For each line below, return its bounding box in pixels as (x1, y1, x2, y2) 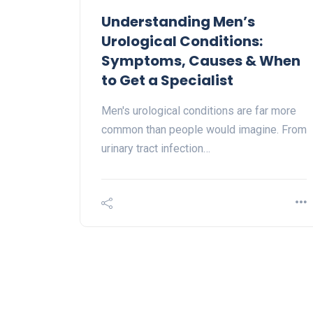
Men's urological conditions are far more (101, 104, 296, 118)
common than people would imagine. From (101, 123, 307, 137)
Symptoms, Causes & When (101, 51, 300, 71)
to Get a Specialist (101, 71, 233, 91)
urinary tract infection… (101, 142, 210, 156)
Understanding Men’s (101, 12, 255, 32)
